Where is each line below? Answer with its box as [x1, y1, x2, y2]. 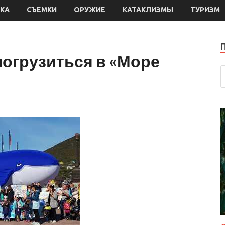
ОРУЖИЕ [74, 5, 105, 14]
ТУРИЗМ [190, 5, 220, 14]
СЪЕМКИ [27, 5, 57, 14]
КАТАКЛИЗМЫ [123, 5, 173, 14]
